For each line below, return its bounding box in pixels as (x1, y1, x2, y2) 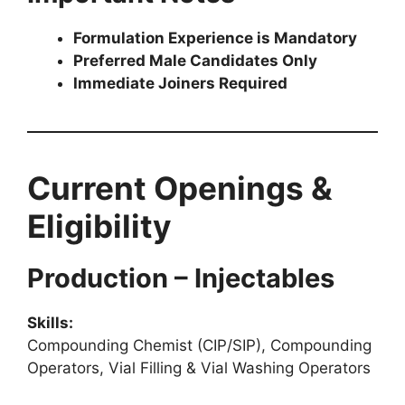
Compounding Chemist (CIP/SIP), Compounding (27, 335, 372, 354)
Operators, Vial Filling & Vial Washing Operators (27, 358, 371, 377)
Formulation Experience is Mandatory (73, 28, 357, 47)
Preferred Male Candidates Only (73, 51, 317, 70)
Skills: (27, 313, 73, 332)
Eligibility (27, 206, 172, 245)
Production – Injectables (27, 261, 334, 294)
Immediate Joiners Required (73, 73, 287, 92)
